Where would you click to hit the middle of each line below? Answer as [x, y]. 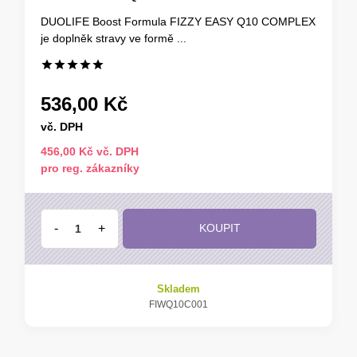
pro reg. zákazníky [90, 168]
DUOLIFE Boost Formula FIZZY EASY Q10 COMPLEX [178, 21]
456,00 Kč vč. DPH [90, 151]
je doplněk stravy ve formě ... [114, 38]
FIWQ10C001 [178, 304]
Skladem [178, 288]
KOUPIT [220, 228]
